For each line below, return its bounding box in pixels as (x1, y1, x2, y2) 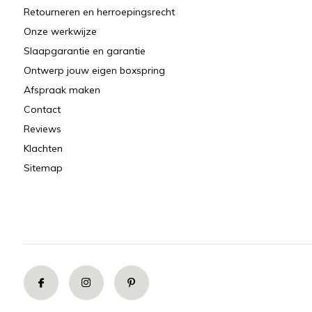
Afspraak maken (23, 84, 100, 96)
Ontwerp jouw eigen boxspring (23, 64, 165, 77)
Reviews (23, 123, 61, 135)
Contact (23, 103, 61, 116)
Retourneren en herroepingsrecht (23, 6, 175, 18)
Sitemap (23, 162, 63, 174)
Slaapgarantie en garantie (23, 45, 146, 57)
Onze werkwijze (23, 25, 97, 38)
